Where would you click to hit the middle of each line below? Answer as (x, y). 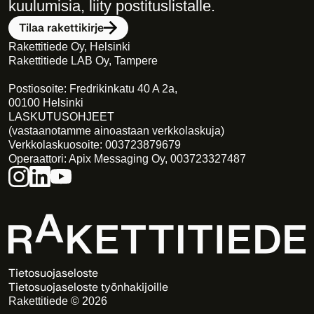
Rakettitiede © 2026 (58, 301)
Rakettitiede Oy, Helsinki (69, 47)
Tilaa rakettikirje (61, 28)
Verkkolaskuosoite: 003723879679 (95, 145)
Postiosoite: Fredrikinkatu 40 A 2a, (93, 89)
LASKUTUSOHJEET (61, 117)
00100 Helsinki (46, 103)
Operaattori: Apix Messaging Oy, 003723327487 (127, 159)
